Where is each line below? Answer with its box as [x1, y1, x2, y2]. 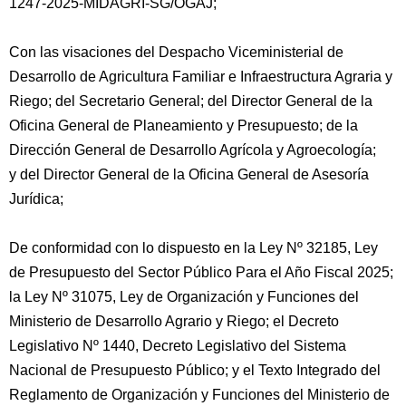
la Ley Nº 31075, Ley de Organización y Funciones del [9, 289, 359, 304]
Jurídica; [9, 191, 63, 207]
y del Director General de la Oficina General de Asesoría [9, 167, 369, 182]
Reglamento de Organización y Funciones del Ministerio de [9, 387, 390, 402]
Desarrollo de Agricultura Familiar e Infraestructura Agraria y [9, 69, 392, 84]
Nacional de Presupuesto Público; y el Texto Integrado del [9, 362, 381, 378]
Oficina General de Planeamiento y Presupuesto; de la [9, 118, 358, 133]
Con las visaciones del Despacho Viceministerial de [9, 44, 343, 60]
